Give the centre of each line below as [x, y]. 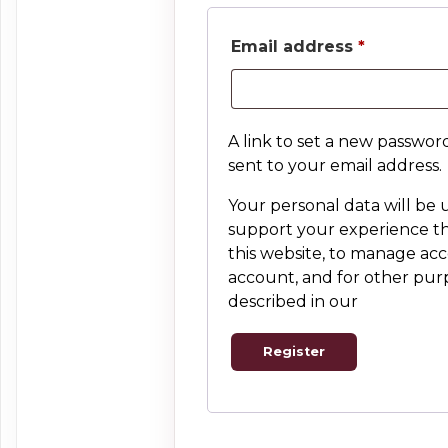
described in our [294, 302]
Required [403, 46]
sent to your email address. [334, 166]
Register [293, 352]
